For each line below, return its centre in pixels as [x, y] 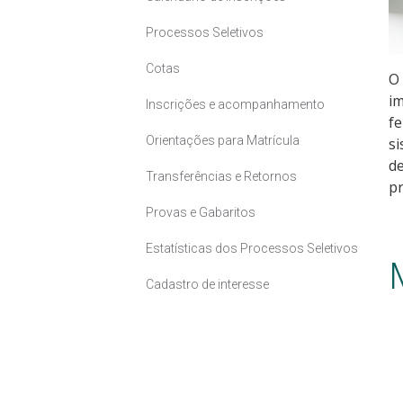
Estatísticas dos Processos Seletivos [252, 248]
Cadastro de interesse [207, 284]
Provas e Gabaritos [201, 212]
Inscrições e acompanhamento [235, 104]
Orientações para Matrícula [223, 140]
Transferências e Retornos [221, 176]
